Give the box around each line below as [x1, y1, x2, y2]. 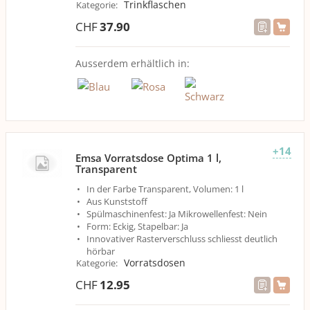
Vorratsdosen [124, 256, 185, 269]
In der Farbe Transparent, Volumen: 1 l [86, 183, 244, 195]
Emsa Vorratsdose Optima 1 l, [75, 151, 221, 165]
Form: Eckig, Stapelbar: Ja [86, 220, 188, 232]
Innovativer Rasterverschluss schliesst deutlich [86, 232, 277, 245]
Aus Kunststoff [86, 195, 147, 208]
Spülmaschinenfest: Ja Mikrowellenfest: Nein [86, 208, 267, 220]
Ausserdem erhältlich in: [75, 57, 190, 70]
